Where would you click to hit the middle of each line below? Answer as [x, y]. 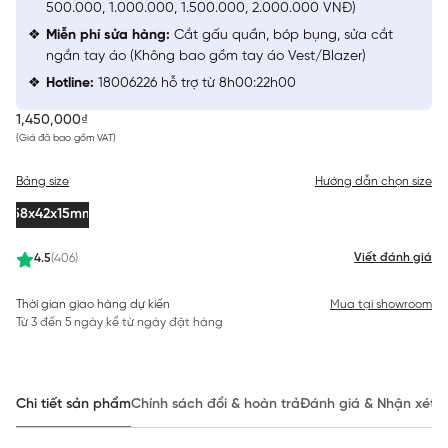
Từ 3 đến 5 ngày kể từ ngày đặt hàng [119, 322]
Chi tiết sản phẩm [73, 404]
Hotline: [70, 83]
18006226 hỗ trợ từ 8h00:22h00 [195, 83]
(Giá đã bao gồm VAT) [66, 138]
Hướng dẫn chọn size [373, 181]
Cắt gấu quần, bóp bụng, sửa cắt [281, 35]
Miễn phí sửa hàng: [108, 35]
